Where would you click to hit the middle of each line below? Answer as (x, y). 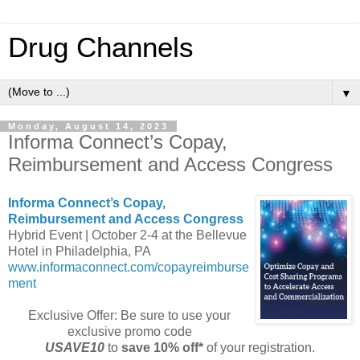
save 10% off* (162, 347)
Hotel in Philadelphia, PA (80, 251)
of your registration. (259, 347)
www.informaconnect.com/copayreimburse (129, 267)
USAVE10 (75, 347)
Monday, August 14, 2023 (88, 126)
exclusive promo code (129, 331)
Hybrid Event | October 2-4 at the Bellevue (127, 235)
